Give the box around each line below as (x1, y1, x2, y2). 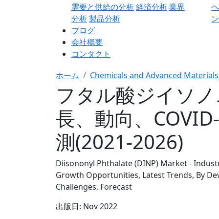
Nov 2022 (83, 201, 117, 212)
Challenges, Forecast (56, 181, 132, 192)
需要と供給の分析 (71, 1, 134, 12)
